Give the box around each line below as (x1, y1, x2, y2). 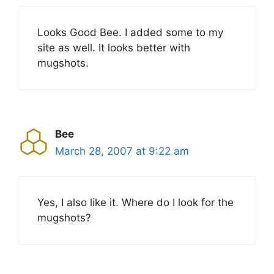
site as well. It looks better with (37, 42, 190, 54)
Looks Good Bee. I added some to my (37, 26, 223, 39)
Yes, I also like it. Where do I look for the (37, 196, 234, 209)
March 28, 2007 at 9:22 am (55, 145, 189, 157)
